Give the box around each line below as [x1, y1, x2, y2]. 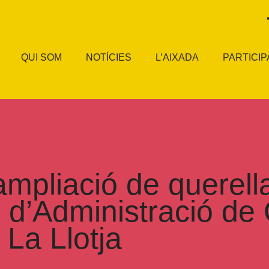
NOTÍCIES [86, 52, 132, 62]
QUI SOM [21, 52, 62, 62]
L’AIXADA [156, 52, 199, 62]
